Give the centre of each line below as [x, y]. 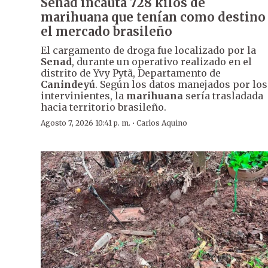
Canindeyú [68, 85]
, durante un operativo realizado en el [162, 62]
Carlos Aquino [162, 123]
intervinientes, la [83, 96]
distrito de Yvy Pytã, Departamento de [131, 73]
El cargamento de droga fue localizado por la [148, 51]
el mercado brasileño [106, 32]
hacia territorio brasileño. [103, 107]
